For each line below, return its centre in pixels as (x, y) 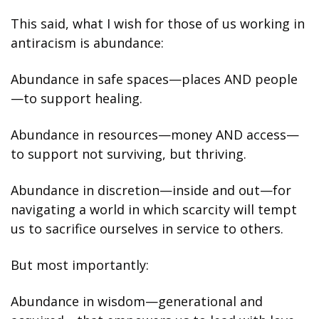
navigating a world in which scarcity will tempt (154, 209)
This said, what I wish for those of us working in (158, 23)
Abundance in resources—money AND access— (155, 134)
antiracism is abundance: (87, 42)
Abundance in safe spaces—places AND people (154, 79)
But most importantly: (80, 265)
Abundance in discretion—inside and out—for (151, 190)
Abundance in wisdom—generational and (137, 301)
